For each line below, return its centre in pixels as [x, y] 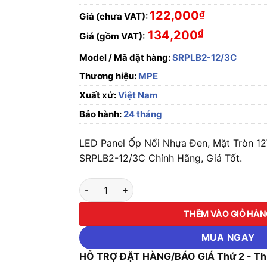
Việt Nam [137, 95]
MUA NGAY [228, 237]
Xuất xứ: [98, 95]
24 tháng [142, 114]
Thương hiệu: [109, 76]
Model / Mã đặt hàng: [125, 58]
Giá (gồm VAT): [112, 36]
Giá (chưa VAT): [114, 16]
